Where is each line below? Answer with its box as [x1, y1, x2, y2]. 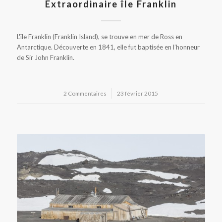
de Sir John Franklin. [16, 53, 74, 61]
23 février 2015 [117, 89, 159, 97]
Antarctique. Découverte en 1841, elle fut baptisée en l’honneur [16, 43, 200, 51]
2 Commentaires [63, 89, 107, 97]
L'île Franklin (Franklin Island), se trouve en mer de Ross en [16, 32, 182, 41]
